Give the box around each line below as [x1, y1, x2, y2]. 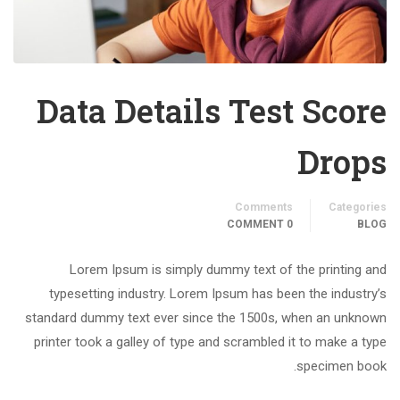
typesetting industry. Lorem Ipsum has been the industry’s [49, 286, 387, 303]
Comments [235, 201, 293, 214]
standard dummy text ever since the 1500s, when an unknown [25, 310, 387, 327]
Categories [329, 201, 387, 214]
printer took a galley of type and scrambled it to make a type [34, 334, 387, 351]
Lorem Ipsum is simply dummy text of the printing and [70, 262, 387, 279]
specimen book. [296, 358, 387, 375]
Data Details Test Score [37, 89, 387, 133]
